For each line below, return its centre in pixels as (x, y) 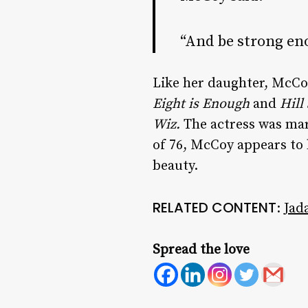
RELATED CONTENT (214, 208)
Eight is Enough (201, 104)
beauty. (175, 166)
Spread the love (201, 250)
